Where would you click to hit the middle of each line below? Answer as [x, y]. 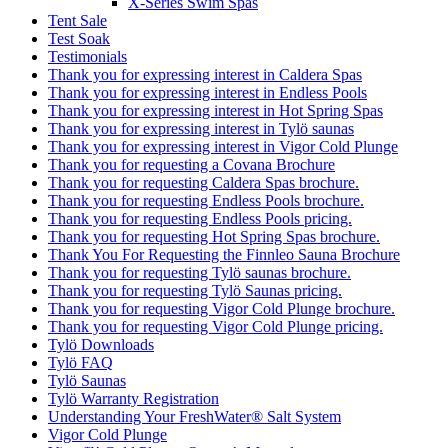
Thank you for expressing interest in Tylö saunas [201, 98]
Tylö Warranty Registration [133, 368]
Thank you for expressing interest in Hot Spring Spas [215, 80]
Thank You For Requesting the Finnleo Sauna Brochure [224, 224]
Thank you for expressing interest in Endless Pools [207, 62]
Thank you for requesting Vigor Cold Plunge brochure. [221, 278]
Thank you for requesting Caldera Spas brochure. [203, 152]
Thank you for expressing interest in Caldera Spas [205, 44]
